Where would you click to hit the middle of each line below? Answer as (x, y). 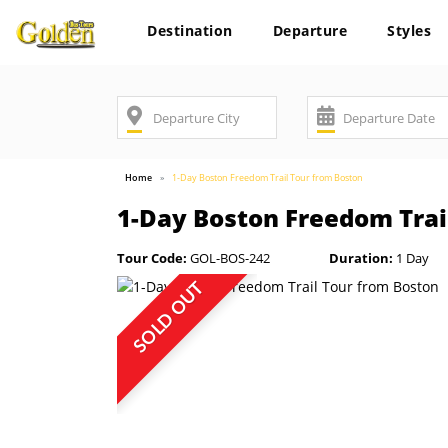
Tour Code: (152, 258)
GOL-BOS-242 (228, 258)
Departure (309, 30)
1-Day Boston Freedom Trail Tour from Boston (267, 177)
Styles (409, 30)
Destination (190, 30)
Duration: (360, 258)
